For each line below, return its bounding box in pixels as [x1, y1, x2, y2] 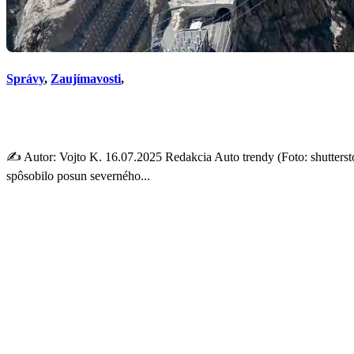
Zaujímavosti [51, 72, 121, 86]
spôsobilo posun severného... [6, 168, 150, 183]
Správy [6, 72, 44, 86]
